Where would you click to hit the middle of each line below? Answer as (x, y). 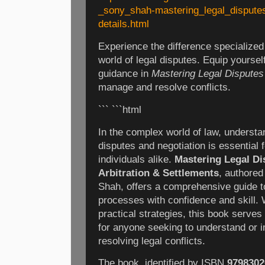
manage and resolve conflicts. (164, 87)
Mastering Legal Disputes (208, 73)
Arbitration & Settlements (159, 173)
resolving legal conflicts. (152, 241)
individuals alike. (136, 159)
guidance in (125, 73)
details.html (124, 24)
